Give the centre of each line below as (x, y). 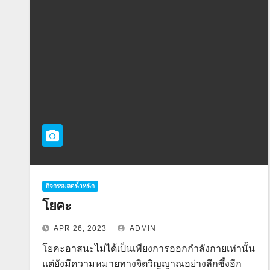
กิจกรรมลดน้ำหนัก (70, 186)
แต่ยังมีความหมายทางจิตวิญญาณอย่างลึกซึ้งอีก (142, 264)
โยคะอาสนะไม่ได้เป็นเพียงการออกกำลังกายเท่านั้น (149, 249)
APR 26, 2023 (80, 228)
